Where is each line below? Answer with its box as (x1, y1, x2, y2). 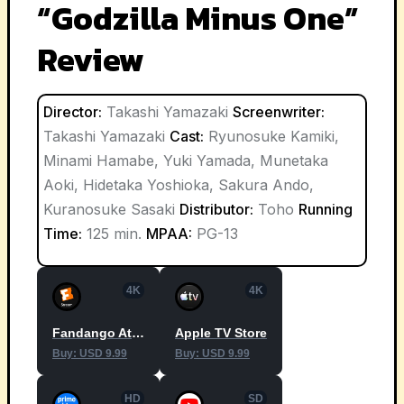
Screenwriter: (233, 102, 325, 121)
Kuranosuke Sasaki (43, 199, 179, 218)
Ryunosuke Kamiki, (204, 126, 339, 145)
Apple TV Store (175, 325, 267, 340)
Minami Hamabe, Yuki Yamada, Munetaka (43, 151, 328, 170)
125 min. (82, 224, 146, 243)
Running (298, 199, 353, 218)
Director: (43, 102, 102, 121)
